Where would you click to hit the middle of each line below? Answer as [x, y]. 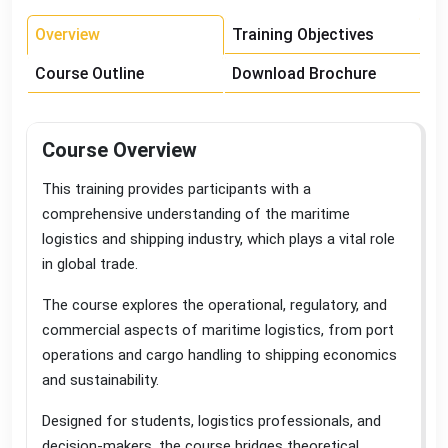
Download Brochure [304, 73]
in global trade [88, 263]
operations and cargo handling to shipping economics [219, 354]
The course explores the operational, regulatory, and [214, 304]
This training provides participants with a [176, 188]
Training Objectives [303, 34]
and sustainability [99, 379]
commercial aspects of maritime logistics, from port [218, 329]
